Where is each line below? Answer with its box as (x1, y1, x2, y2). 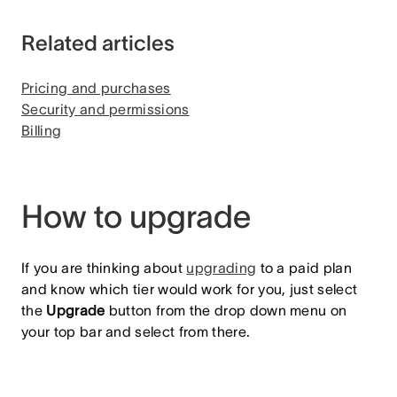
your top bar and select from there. (21, 323, 251, 339)
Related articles (21, 31, 175, 55)
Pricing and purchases (21, 80, 171, 96)
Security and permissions (21, 101, 190, 117)
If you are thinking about (21, 260, 187, 276)
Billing (21, 122, 62, 138)
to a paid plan (256, 260, 353, 276)
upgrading (186, 260, 257, 276)
